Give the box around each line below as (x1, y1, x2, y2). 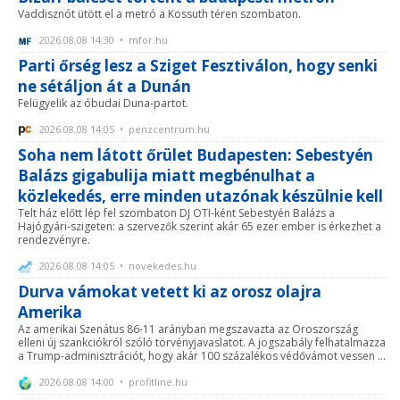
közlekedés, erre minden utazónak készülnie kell (18, 185, 383, 206)
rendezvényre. (18, 231, 90, 247)
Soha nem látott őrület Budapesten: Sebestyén (18, 144, 373, 165)
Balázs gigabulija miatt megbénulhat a (18, 164, 315, 186)
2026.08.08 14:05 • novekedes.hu (37, 258, 196, 272)
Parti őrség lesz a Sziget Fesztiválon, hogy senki (18, 54, 378, 76)
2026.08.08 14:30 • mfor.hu (37, 32, 168, 46)
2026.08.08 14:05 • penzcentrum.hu (37, 121, 210, 136)
